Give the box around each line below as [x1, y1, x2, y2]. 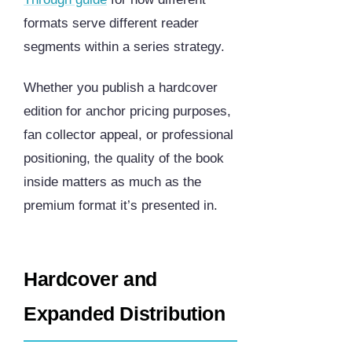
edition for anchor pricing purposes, [24, 104, 231, 119]
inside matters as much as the [24, 174, 201, 190]
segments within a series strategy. [24, 39, 225, 55]
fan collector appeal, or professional [24, 127, 233, 143]
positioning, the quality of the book [24, 151, 224, 167]
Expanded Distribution [24, 302, 225, 325]
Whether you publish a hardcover [24, 80, 218, 96]
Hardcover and [24, 268, 157, 291]
